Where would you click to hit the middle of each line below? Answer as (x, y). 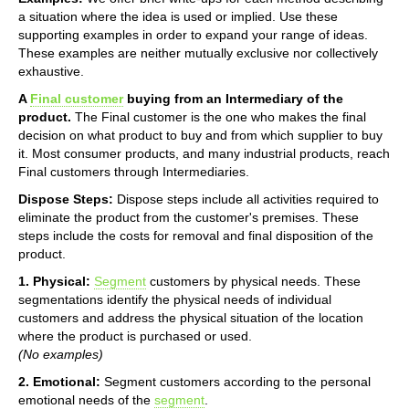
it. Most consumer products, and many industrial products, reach (204, 153)
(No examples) (61, 354)
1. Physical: (54, 281)
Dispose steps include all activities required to (246, 199)
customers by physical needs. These (253, 281)
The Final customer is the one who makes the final (219, 116)
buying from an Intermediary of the (233, 98)
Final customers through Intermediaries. (134, 171)
